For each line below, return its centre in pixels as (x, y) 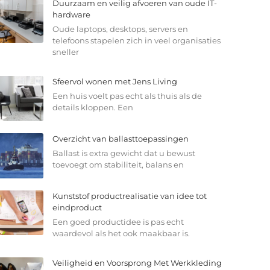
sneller (65, 52)
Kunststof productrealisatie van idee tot (129, 196)
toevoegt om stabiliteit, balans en (118, 164)
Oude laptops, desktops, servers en (120, 29)
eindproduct (77, 207)
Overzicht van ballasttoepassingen (120, 138)
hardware (71, 15)
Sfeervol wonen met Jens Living (115, 82)
